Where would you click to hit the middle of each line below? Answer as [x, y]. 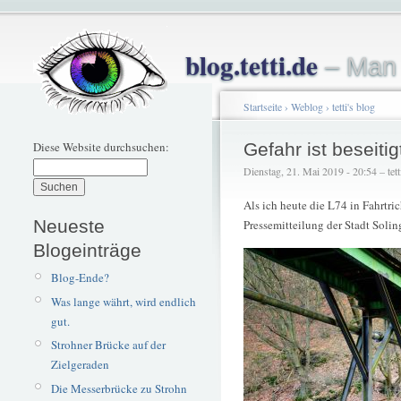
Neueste [69, 226]
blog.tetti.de [252, 65]
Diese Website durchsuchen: [101, 147]
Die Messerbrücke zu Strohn [119, 388]
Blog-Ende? [80, 277]
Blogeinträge [87, 250]
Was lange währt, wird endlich [123, 301]
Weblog [307, 107]
